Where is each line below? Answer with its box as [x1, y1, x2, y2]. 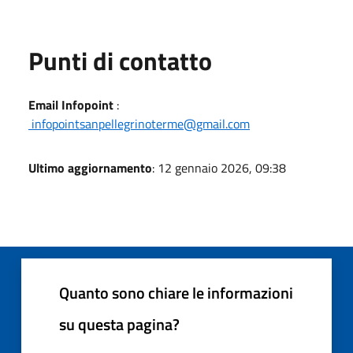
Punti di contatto [28, 41, 212, 80]
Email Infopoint [28, 95, 113, 114]
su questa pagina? [59, 311, 180, 336]
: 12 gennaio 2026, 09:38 [152, 158, 286, 177]
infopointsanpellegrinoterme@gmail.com [28, 113, 250, 133]
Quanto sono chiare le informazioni [59, 280, 293, 305]
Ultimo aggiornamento [28, 158, 152, 177]
